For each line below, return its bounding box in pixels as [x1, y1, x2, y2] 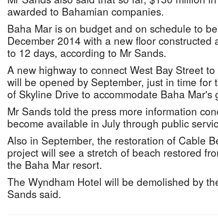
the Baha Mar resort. [7, 157, 102, 172]
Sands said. [7, 186, 61, 201]
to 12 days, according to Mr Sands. [7, 45, 166, 60]
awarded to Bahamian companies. [7, 4, 164, 18]
